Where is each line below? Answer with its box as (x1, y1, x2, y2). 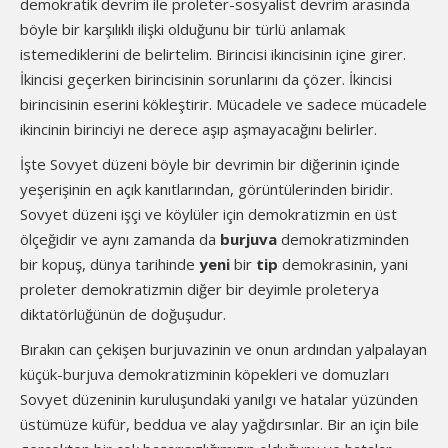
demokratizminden (277, 229, 409, 249)
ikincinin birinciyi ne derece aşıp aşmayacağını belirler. (20, 119, 377, 139)
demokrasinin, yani (282, 254, 408, 274)
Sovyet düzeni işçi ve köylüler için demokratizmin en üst (20, 204, 397, 224)
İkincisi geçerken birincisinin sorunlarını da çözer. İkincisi (20, 69, 392, 89)
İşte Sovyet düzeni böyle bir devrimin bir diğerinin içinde (20, 154, 400, 174)
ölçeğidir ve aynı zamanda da (20, 229, 220, 249)
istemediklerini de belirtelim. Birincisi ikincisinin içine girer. (20, 44, 406, 64)
